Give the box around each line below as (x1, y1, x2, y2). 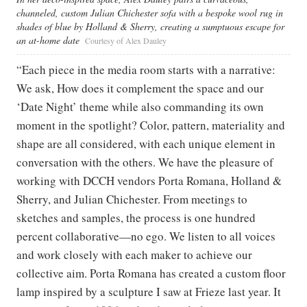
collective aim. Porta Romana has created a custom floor (16, 265, 286, 282)
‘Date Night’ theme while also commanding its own (16, 99, 264, 115)
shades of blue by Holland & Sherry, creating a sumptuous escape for (16, 20, 284, 34)
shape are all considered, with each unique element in (16, 136, 275, 152)
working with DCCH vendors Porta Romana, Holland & (16, 173, 282, 189)
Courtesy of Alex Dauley (85, 35, 167, 47)
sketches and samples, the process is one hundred (16, 210, 256, 226)
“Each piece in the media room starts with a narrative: (16, 62, 275, 78)
